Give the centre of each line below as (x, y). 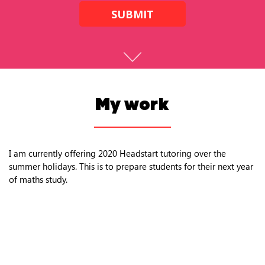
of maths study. (38, 180)
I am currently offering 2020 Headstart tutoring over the (117, 153)
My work (132, 106)
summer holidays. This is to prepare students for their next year (131, 167)
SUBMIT (132, 14)
